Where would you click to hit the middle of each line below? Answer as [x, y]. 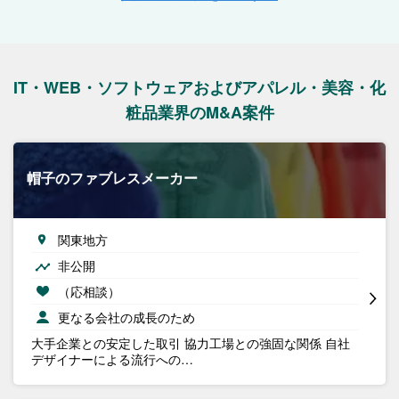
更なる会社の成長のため [126, 317]
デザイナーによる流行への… [112, 359]
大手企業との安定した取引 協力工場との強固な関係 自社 [191, 343]
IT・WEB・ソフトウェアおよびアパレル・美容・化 [199, 87]
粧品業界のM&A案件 [199, 112]
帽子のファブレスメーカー [112, 178]
